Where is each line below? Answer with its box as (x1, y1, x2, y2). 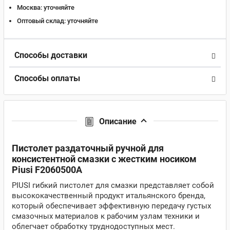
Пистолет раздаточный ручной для (12, 143, 164, 154)
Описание (99, 117, 137, 126)
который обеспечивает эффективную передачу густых (12, 201, 211, 210)
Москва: (17, 4, 42, 11)
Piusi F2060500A (12, 164, 84, 175)
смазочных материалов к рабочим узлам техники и (12, 212, 200, 221)
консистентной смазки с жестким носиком (12, 154, 197, 164)
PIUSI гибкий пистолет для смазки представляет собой (12, 181, 214, 190)
